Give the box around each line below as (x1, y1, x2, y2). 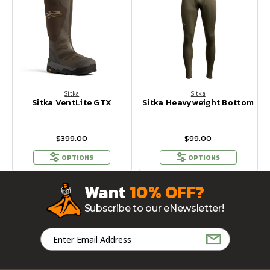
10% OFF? (130, 180, 205, 206)
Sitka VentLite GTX (32, 96, 112, 110)
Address (40, 241, 76, 253)
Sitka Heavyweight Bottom (142, 96, 254, 110)
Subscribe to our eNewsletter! (84, 202, 224, 215)
